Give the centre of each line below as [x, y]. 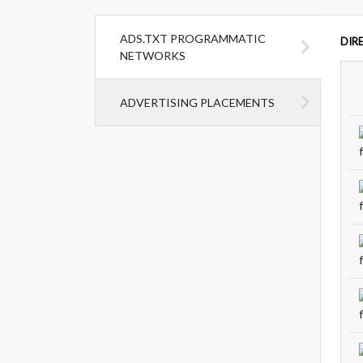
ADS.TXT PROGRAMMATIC [193, 38]
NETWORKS [153, 55]
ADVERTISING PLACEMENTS [197, 102]
